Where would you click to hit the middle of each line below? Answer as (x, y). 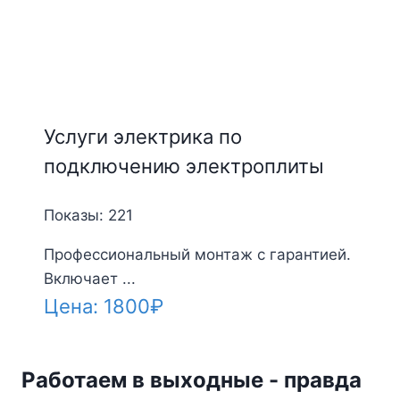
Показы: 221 (88, 215)
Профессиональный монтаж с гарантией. (197, 254)
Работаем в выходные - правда (192, 380)
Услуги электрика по (142, 136)
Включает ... (89, 278)
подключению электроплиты (183, 166)
